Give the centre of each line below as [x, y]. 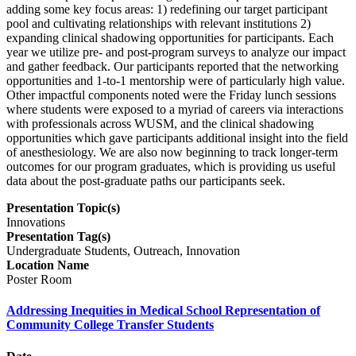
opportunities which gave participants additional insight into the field [177, 138]
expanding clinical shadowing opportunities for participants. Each [170, 38]
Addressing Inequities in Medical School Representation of [163, 311]
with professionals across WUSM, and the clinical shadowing [160, 124]
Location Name [48, 265]
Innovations [36, 222]
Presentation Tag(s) [58, 237]
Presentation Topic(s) [63, 208]
